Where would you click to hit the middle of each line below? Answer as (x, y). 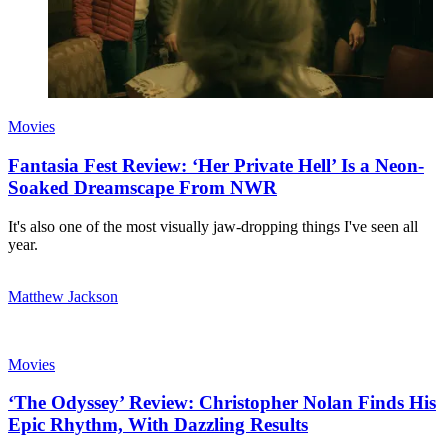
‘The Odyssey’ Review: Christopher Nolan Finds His (222, 403)
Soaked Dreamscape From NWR (142, 187)
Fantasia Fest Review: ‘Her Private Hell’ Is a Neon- (216, 165)
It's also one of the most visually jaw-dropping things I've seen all (213, 226)
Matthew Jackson (63, 296)
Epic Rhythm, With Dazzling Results (158, 425)
